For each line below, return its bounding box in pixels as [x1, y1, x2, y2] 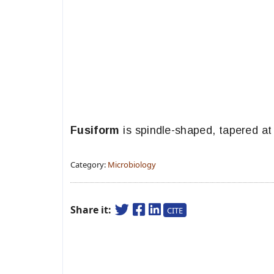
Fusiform [70, 124, 120, 136]
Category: [70, 159, 108, 170]
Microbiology [108, 159, 156, 170]
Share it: [70, 203, 114, 217]
